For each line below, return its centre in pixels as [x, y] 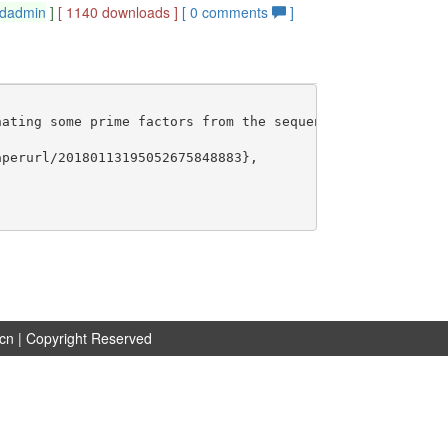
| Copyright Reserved [83, 338]
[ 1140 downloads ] [118, 12]
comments [235, 12]
